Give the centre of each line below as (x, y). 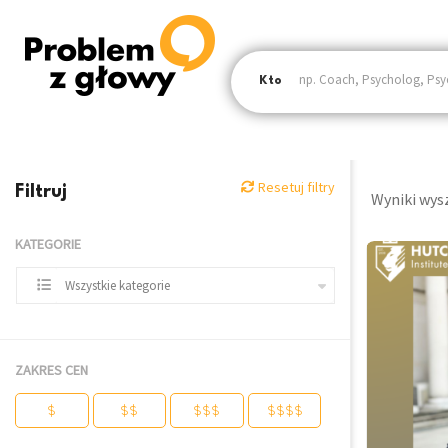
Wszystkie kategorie (117, 285)
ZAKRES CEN (51, 370)
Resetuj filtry (295, 187)
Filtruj (41, 192)
